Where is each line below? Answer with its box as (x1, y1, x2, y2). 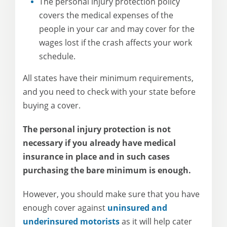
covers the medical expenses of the (39, 9, 173, 21)
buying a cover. (23, 99, 81, 111)
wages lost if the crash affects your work (39, 36, 192, 48)
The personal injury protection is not (23, 123, 171, 135)
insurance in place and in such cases (23, 150, 170, 162)
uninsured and (107, 202, 167, 213)
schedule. (39, 50, 75, 62)
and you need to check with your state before (23, 86, 196, 97)
